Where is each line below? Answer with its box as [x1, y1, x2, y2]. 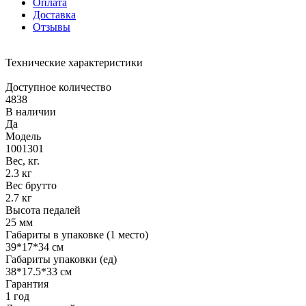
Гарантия [5, 277, 48, 290]
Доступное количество [5, 81, 111, 93]
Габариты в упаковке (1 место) [5, 228, 148, 240]
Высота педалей [5, 204, 81, 216]
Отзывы [33, 20, 70, 33]
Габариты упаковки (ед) [5, 253, 117, 265]
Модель [5, 130, 41, 142]
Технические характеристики [5, 56, 143, 68]
